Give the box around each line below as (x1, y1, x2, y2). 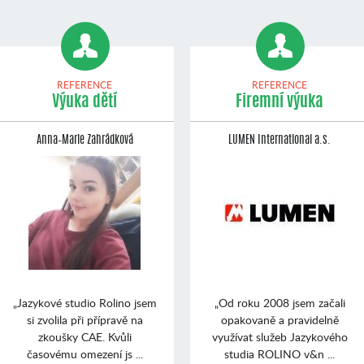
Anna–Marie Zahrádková (36, 134, 133, 146)
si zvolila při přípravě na (26, 311, 143, 327)
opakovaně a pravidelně (220, 311, 339, 327)
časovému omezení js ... (26, 345, 143, 362)
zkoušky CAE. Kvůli (37, 328, 132, 344)
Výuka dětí (52, 93, 117, 110)
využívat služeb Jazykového (211, 328, 348, 344)
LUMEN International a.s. (228, 134, 331, 146)
